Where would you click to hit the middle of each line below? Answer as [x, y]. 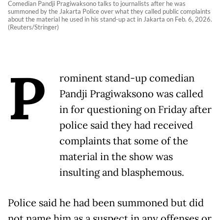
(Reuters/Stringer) [33, 27]
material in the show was [116, 157]
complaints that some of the [124, 141]
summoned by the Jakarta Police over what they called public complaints [109, 12]
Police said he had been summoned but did [106, 203]
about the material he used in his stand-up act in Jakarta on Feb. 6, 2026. [110, 19]
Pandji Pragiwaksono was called [131, 94]
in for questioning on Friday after [136, 110]
